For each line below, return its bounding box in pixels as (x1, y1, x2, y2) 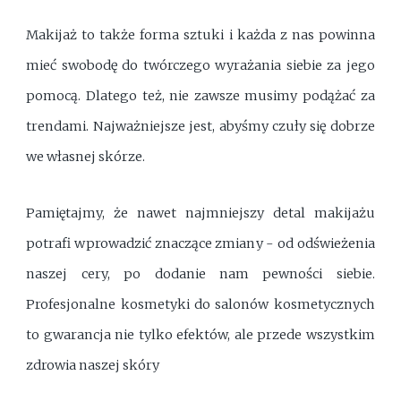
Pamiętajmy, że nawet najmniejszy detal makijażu (26, 205, 375, 222)
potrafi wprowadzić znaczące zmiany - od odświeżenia (26, 235, 375, 252)
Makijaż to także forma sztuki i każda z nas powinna (26, 26, 375, 43)
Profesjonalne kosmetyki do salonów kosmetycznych (26, 296, 375, 313)
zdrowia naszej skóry (26, 357, 160, 374)
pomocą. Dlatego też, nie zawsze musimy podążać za (26, 87, 375, 104)
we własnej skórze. (26, 148, 146, 165)
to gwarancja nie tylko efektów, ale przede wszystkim (26, 327, 375, 344)
